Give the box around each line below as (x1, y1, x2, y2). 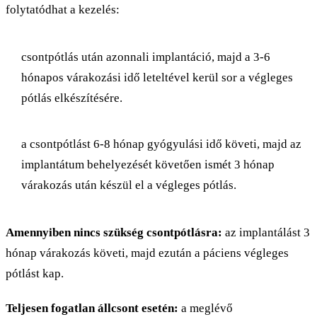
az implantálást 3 (222, 225, 310, 239)
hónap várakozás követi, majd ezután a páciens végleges (6, 246, 289, 260)
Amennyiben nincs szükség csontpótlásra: (6, 225, 222, 239)
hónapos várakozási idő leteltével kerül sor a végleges (21, 70, 293, 84)
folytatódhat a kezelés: (6, 2, 120, 16)
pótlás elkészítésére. (21, 91, 122, 105)
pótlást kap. (6, 266, 64, 280)
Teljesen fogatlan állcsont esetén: (6, 301, 178, 315)
